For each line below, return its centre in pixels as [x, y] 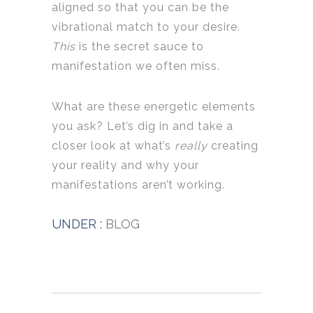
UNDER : [77, 224]
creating [233, 146]
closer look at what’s [113, 146]
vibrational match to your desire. [146, 27]
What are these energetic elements [154, 107]
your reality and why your [125, 166]
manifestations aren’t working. [138, 185]
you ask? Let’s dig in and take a [143, 126]
